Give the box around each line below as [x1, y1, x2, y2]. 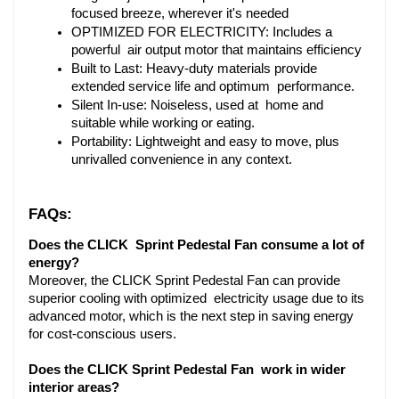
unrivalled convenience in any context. [71, 151, 292, 167]
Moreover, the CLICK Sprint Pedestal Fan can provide [28, 273, 340, 288]
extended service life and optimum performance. [71, 78, 354, 94]
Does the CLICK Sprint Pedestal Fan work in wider [28, 362, 346, 377]
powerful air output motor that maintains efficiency [71, 42, 362, 57]
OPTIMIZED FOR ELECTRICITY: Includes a [71, 24, 332, 39]
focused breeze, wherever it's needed [71, 5, 289, 20]
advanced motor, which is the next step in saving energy [28, 308, 354, 323]
